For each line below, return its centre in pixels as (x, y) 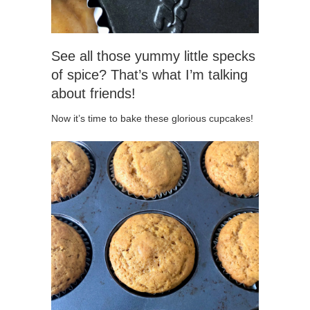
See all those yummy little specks (153, 56)
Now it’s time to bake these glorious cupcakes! (152, 118)
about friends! (93, 93)
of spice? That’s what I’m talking (149, 74)
